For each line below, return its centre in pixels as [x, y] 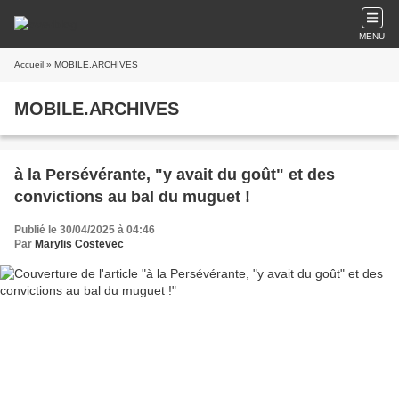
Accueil [29, 65]
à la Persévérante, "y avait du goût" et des [175, 175]
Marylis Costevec [79, 244]
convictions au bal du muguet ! [132, 197]
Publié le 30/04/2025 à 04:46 [85, 230]
